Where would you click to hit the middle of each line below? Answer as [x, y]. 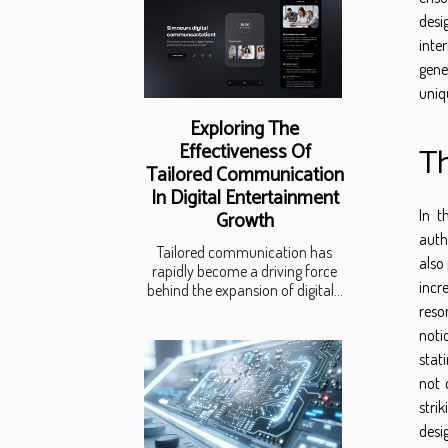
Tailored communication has [244, 252]
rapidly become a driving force [244, 271]
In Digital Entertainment [244, 199]
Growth [244, 222]
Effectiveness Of [244, 153]
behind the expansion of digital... [244, 290]
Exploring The [244, 130]
